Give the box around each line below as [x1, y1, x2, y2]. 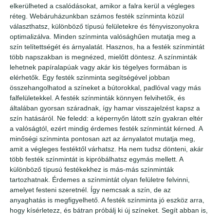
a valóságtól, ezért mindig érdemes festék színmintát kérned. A [10, 124, 202, 132]
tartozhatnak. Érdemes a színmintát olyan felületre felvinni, [10, 175, 190, 183]
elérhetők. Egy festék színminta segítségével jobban [10, 73, 170, 81]
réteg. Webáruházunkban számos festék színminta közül [10, 12, 184, 20]
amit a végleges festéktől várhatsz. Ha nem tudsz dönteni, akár [10, 145, 203, 153]
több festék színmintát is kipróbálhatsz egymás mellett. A [10, 155, 183, 163]
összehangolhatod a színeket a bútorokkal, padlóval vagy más [10, 83, 201, 91]
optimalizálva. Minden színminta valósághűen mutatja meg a [10, 32, 196, 40]
